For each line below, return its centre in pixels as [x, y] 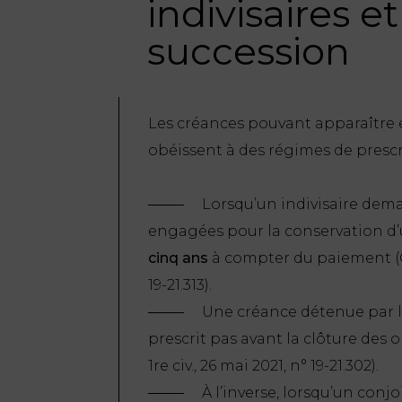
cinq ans [178, 258]
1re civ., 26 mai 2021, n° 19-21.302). [263, 365]
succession [249, 51]
